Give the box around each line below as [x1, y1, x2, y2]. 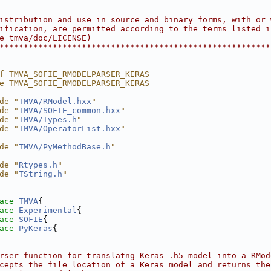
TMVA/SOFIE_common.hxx [19, 106, 120, 115]
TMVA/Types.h [19, 115, 77, 124]
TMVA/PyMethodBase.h [19, 142, 111, 151]
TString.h [19, 169, 62, 178]
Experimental [19, 206, 77, 215]
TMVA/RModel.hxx [19, 97, 91, 106]
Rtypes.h [19, 160, 57, 169]
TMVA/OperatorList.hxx [19, 124, 120, 133]
